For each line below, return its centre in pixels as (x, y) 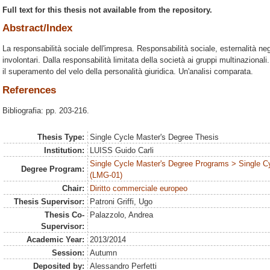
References (29, 90)
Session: (68, 253)
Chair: (73, 189)
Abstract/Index (37, 28)
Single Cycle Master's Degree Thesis (155, 137)
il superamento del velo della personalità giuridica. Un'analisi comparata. (128, 72)
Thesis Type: (61, 137)
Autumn (104, 253)
